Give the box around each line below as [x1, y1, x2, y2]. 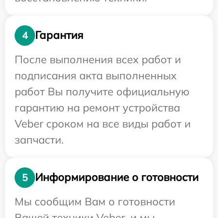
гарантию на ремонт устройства [15, 100, 180, 114]
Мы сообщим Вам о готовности [15, 194, 175, 208]
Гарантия [35, 28, 83, 42]
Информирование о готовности [35, 170, 199, 184]
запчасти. [15, 132, 64, 146]
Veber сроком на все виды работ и [15, 116, 191, 130]
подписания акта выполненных [15, 68, 177, 82]
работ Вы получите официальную [15, 84, 189, 98]
